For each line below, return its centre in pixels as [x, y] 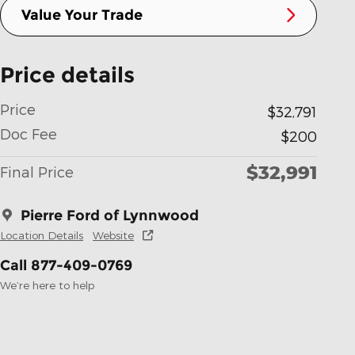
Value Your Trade [82, 15]
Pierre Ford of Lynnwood [110, 216]
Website [113, 235]
